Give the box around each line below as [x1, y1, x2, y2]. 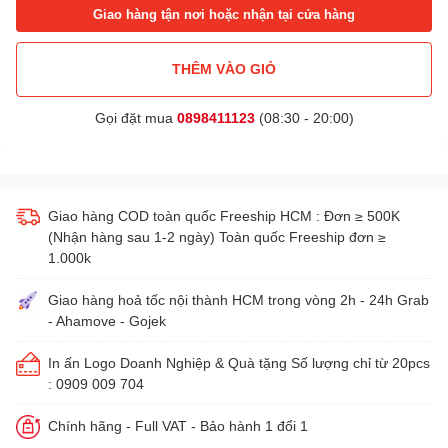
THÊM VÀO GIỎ [172, 60, 276, 78]
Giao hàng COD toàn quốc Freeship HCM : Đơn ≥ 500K [48, 206, 400, 224]
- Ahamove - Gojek [48, 311, 166, 329]
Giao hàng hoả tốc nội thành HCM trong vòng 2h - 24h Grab [48, 290, 429, 308]
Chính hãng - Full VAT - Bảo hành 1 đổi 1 [48, 416, 308, 434]
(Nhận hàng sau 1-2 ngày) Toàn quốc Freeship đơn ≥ [48, 227, 386, 245]
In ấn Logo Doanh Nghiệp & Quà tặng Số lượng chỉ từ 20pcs [48, 353, 430, 371]
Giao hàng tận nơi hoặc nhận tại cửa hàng [93, 6, 355, 23]
